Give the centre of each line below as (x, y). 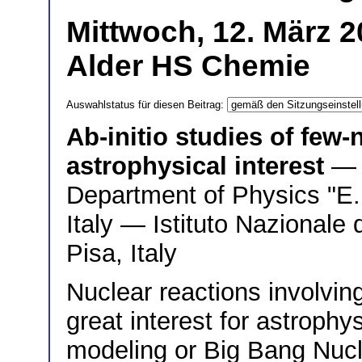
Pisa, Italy (122, 253)
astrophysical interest (195, 166)
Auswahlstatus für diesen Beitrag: (147, 104)
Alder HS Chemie (188, 65)
